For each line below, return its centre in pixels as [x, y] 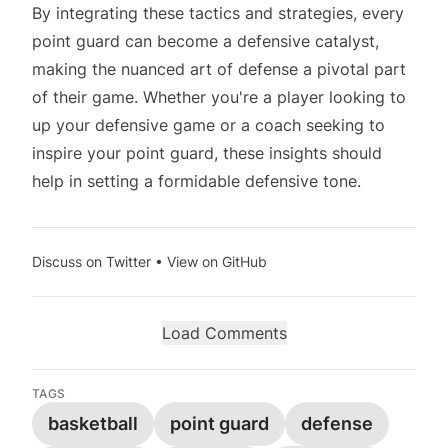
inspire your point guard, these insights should [207, 153]
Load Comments [224, 333]
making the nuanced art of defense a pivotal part [219, 69]
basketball [93, 423]
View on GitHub [217, 261]
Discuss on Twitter [91, 261]
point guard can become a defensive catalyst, [205, 41]
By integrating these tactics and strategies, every [218, 13]
